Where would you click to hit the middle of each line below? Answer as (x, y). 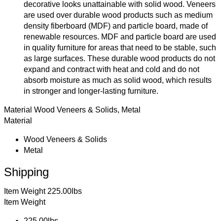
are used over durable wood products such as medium (118, 15)
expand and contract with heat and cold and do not (111, 69)
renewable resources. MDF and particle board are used (120, 37)
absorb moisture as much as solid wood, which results (118, 80)
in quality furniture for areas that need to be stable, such (120, 47)
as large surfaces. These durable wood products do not (119, 58)
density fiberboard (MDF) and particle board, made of (116, 26)
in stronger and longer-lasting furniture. (91, 91)
